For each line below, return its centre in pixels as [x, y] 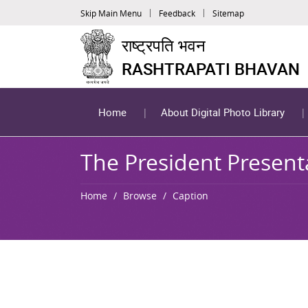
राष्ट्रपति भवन [164, 45]
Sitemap [228, 13]
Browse [141, 195]
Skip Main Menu [111, 13]
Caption [190, 195]
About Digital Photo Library [223, 112]
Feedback [177, 13]
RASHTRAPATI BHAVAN [211, 68]
